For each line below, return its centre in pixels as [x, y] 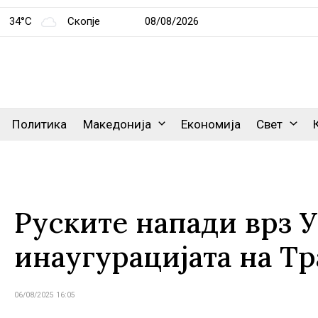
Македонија [117, 124]
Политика [40, 124]
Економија [211, 124]
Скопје [84, 21]
